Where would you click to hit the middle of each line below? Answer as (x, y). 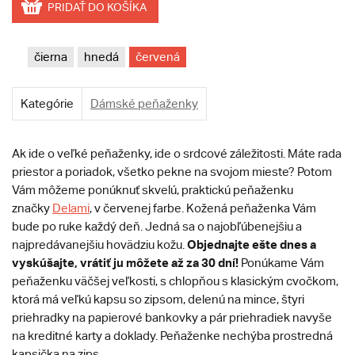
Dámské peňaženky (144, 104)
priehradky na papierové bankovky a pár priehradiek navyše (172, 318)
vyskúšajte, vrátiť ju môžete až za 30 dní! (125, 263)
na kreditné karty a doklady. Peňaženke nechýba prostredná (172, 336)
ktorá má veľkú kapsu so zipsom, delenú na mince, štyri (158, 300)
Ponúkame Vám (281, 263)
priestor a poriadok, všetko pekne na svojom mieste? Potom (172, 172)
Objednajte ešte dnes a (252, 244)
